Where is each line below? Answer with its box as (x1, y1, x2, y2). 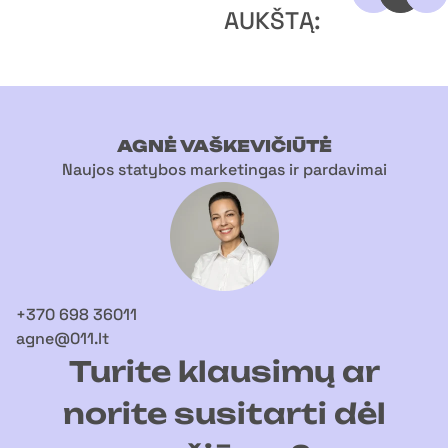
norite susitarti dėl (62, 396, 386, 431)
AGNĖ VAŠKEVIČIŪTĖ (116, 136, 332, 156)
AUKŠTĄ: (224, 5, 321, 36)
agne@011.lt (16, 328, 109, 349)
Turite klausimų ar (68, 354, 380, 389)
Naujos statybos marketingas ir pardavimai (61, 159, 387, 180)
